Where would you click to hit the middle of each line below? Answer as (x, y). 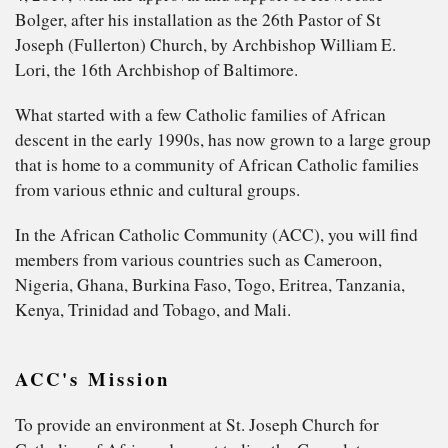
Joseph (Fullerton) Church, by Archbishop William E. (205, 45)
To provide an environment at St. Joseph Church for (197, 425)
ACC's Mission (92, 379)
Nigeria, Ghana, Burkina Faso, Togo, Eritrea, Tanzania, (210, 285)
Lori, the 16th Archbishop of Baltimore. (156, 70)
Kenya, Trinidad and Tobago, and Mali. (153, 310)
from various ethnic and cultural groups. (157, 190)
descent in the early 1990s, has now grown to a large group (223, 140)
